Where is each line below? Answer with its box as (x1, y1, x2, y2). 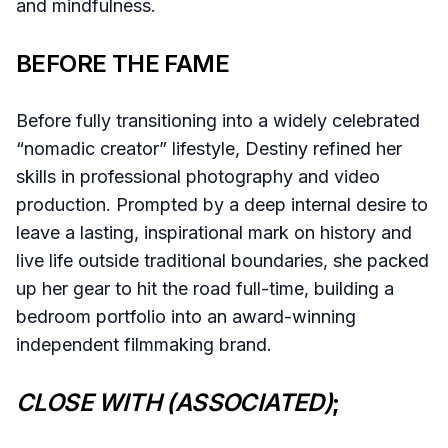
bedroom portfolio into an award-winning (16, 306, 356, 328)
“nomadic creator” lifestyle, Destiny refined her (16, 138, 402, 160)
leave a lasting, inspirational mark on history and (16, 222, 412, 244)
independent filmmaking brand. (16, 334, 272, 356)
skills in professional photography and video (16, 166, 380, 188)
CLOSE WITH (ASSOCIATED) (16, 388, 333, 418)
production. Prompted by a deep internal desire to (16, 194, 428, 216)
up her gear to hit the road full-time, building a (16, 278, 394, 300)
